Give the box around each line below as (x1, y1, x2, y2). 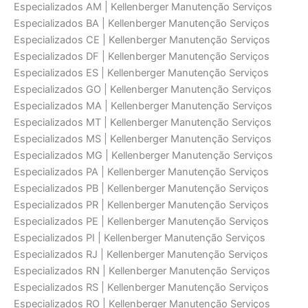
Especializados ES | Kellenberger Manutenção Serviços (14, 67, 269, 80)
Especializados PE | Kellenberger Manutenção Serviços (14, 215, 269, 228)
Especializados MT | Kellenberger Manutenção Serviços (14, 116, 272, 129)
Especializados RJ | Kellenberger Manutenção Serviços (14, 248, 268, 261)
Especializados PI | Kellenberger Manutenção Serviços (14, 232, 265, 245)
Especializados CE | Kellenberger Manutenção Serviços (14, 34, 270, 47)
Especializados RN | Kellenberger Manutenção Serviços (14, 265, 270, 278)
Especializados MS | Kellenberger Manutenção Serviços (14, 133, 272, 146)
